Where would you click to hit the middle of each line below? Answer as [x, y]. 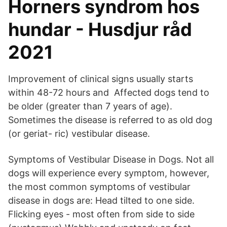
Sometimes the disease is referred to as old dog [110, 120]
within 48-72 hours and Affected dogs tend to [109, 92]
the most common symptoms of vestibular [99, 187]
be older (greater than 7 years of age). [90, 106]
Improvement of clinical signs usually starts [101, 79]
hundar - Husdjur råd [100, 29]
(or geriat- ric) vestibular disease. [79, 134]
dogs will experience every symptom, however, [109, 173]
